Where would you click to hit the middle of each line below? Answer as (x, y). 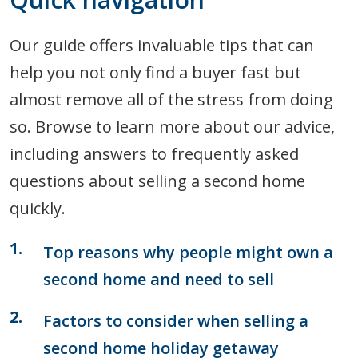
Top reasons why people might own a (188, 252)
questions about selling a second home (157, 181)
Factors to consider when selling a (176, 321)
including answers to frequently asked (154, 154)
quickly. (38, 208)
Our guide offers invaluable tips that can (162, 45)
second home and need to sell (159, 279)
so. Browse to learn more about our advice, (172, 127)
